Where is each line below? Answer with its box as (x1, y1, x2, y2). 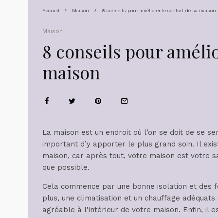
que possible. (42, 163, 90, 172)
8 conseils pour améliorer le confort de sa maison (102, 7, 216, 13)
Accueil (42, 7, 59, 13)
